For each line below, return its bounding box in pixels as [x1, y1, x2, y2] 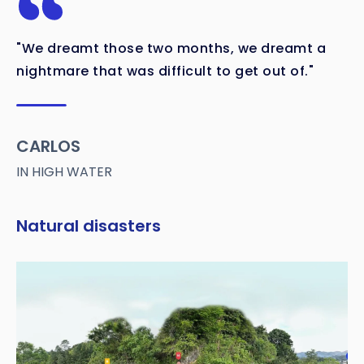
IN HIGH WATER [16, 162, 112, 182]
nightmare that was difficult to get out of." [16, 62, 314, 81]
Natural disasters [16, 214, 161, 238]
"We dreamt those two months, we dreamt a [16, 39, 326, 58]
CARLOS [16, 135, 80, 158]
